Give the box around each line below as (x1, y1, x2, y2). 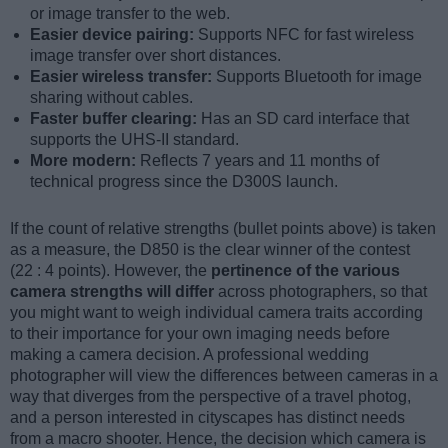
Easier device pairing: (30, 26, 198, 44)
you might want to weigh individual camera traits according (10, 304, 423, 322)
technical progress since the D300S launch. (30, 173, 338, 191)
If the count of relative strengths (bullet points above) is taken (10, 220, 436, 238)
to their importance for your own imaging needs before (10, 325, 390, 343)
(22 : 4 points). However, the (10, 262, 211, 280)
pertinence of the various (211, 262, 400, 280)
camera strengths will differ (10, 283, 214, 301)
